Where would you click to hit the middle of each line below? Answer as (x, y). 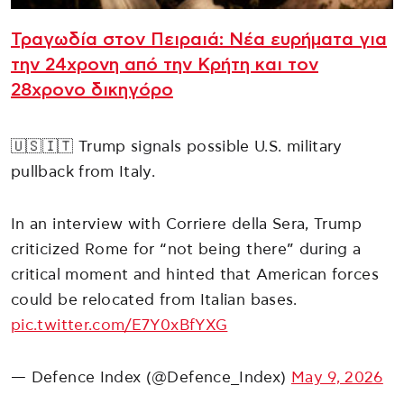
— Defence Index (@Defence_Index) (151, 377)
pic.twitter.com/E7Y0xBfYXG (119, 325)
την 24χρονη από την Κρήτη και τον (165, 64)
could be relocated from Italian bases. (154, 299)
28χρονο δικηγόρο (92, 90)
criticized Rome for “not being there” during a (186, 249)
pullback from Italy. (83, 171)
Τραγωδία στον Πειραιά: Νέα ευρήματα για (199, 39)
